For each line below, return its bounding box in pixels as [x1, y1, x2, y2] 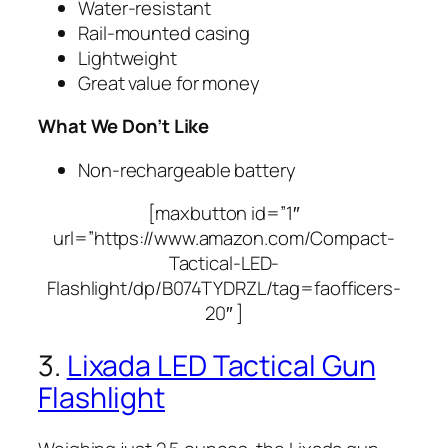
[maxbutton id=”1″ [148, 200, 300, 227]
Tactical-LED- [168, 250, 280, 277]
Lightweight [78, 44, 177, 71]
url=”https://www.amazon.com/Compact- [53, 225, 395, 252]
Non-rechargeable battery [78, 156, 296, 183]
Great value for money [78, 69, 260, 96]
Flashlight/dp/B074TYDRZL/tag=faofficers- [47, 275, 401, 302]
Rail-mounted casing [78, 19, 251, 46]
